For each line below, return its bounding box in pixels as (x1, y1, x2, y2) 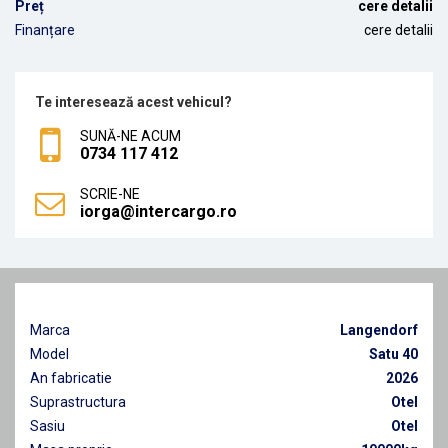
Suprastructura (30, 393, 126, 410)
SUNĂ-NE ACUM (80, 127, 181, 144)
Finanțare (15, 21, 75, 38)
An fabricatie (30, 369, 112, 386)
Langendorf (340, 321, 418, 338)
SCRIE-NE (80, 185, 140, 202)
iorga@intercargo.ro (80, 201, 237, 221)
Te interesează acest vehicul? (35, 93, 232, 110)
